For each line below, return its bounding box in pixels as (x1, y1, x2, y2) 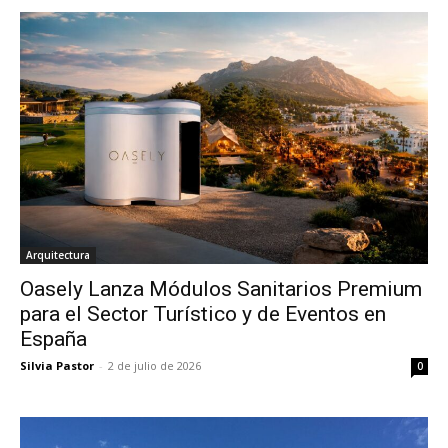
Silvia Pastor (20, 357, 94, 373)
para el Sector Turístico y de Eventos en (20, 301, 386, 326)
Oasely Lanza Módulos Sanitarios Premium (20, 276, 422, 301)
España (20, 326, 87, 351)
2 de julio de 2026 (108, 357, 201, 373)
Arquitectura (26, 247, 90, 262)
